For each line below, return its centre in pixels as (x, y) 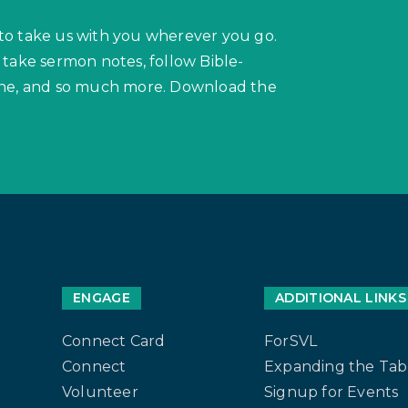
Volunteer (100, 393)
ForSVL (291, 342)
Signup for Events (331, 393)
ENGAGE (102, 298)
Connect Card (114, 342)
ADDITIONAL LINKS (341, 298)
